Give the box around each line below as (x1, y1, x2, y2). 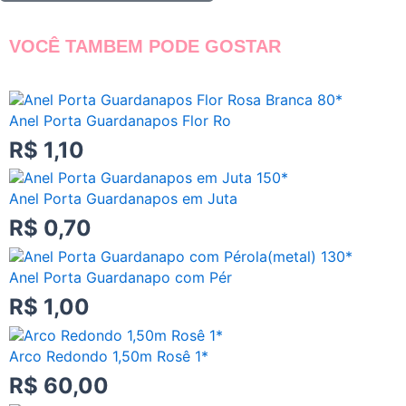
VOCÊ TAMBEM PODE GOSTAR (9, 36, 281, 57)
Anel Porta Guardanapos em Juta (9, 189, 237, 208)
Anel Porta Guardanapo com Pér (9, 267, 232, 286)
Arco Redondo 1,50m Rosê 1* (9, 346, 208, 365)
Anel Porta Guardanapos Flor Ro (9, 111, 231, 130)
